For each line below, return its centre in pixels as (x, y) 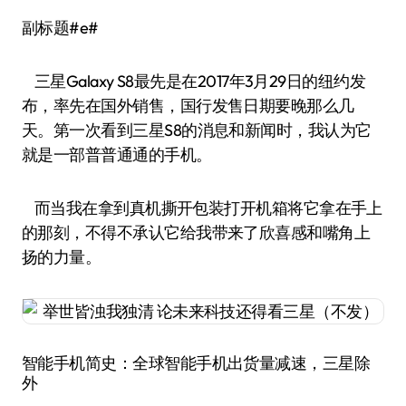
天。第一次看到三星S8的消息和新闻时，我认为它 (197, 130)
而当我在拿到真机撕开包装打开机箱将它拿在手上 (202, 208)
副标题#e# (68, 28)
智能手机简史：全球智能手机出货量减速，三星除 (196, 363)
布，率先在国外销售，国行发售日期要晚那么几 (188, 106)
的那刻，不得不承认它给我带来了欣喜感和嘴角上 (196, 232)
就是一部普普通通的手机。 (117, 155)
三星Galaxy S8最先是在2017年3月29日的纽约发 (194, 81)
